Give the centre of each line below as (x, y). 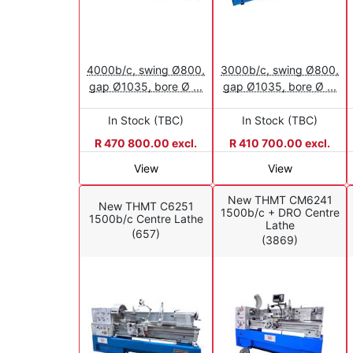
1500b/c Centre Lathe (146, 219)
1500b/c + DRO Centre (280, 213)
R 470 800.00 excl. (146, 143)
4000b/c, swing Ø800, (146, 69)
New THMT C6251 (146, 206)
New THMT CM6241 (280, 200)
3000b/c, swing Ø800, (280, 69)
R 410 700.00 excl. (280, 143)
